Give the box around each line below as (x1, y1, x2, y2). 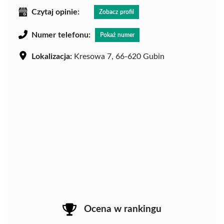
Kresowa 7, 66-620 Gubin (72, 52, 164, 60)
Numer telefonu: (31, 30, 90, 39)
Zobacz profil (99, 8, 134, 15)
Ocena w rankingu (84, 204, 161, 214)
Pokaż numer (100, 31, 134, 38)
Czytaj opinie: (31, 7, 79, 16)
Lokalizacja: (31, 52, 72, 60)
